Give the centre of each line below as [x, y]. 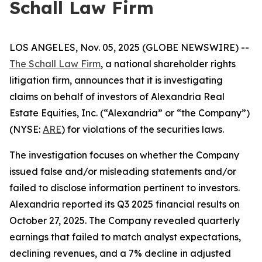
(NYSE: [26, 129]
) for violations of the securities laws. [143, 129]
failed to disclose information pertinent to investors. [125, 188]
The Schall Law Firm [55, 64]
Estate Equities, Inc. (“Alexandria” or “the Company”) [130, 113]
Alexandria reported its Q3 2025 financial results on [125, 204]
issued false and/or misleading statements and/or [123, 171]
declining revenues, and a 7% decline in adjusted [120, 253]
